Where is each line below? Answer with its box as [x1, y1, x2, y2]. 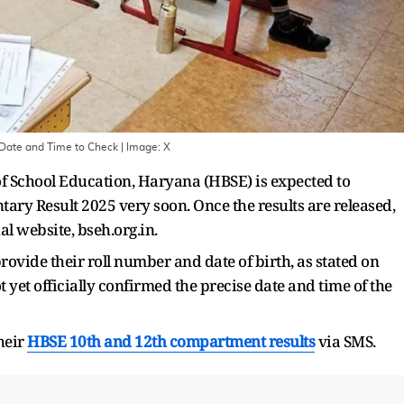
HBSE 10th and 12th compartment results [27, 330, 315, 352]
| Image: [121, 141, 163, 152]
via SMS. [315, 330, 376, 352]
